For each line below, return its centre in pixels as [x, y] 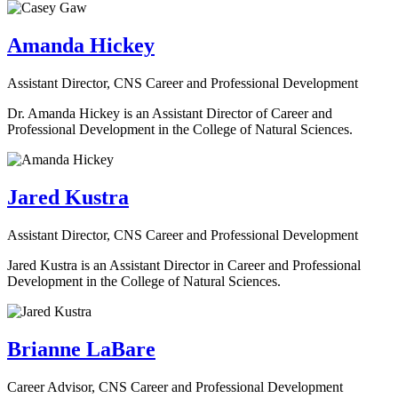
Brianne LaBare [81, 349]
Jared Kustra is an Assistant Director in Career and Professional [184, 266]
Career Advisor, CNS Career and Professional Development [175, 386]
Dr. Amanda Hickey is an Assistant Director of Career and [170, 114]
